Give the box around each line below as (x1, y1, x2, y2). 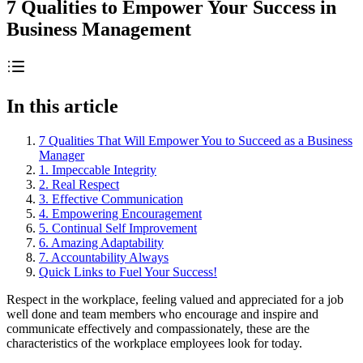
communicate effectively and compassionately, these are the (6, 321, 310, 335)
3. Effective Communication (39, 191, 183, 206)
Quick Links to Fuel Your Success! (39, 264, 217, 279)
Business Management (6, 18, 191, 40)
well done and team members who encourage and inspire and (6, 306, 318, 321)
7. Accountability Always (39, 250, 169, 264)
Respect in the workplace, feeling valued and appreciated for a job (6, 292, 344, 306)
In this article (6, 95, 118, 117)
